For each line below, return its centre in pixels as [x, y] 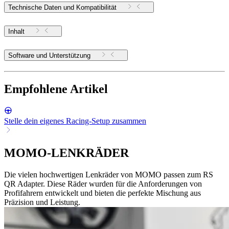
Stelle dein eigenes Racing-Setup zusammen [75, 121]
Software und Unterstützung [70, 55]
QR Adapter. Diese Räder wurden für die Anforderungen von [103, 184]
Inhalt [16, 32]
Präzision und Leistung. [42, 202]
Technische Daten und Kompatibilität [62, 8]
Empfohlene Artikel [56, 89]
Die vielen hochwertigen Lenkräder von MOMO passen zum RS [109, 174]
